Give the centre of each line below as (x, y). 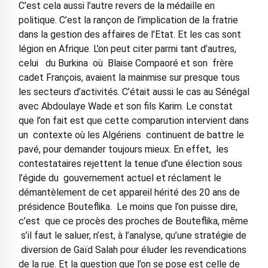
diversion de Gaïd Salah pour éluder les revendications (132, 250)
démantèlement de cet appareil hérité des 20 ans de (129, 192)
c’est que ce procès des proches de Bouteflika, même (133, 221)
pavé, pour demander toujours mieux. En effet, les (123, 149)
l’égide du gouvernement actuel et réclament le (120, 178)
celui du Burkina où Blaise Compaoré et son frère (126, 63)
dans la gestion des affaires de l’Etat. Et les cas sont (130, 34)
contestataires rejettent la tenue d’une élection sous (130, 164)
